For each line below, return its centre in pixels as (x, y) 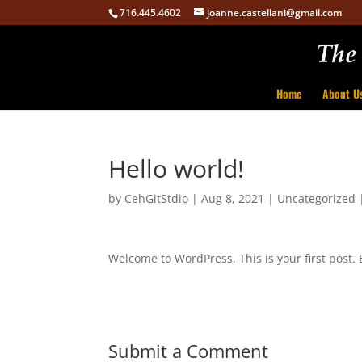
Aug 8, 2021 (233, 198)
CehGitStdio (157, 198)
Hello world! (177, 168)
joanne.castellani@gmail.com (275, 13)
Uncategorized (317, 198)
